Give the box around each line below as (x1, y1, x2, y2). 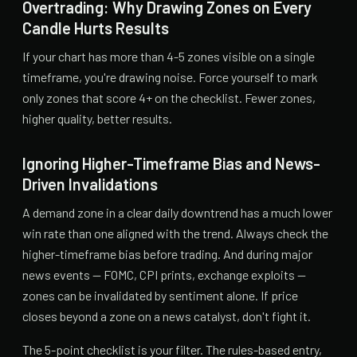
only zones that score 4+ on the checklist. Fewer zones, (22, 89, 316, 105)
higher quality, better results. (22, 110, 172, 126)
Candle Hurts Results (22, 18, 169, 37)
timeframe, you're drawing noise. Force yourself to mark (22, 69, 318, 84)
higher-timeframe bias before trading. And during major (22, 245, 312, 261)
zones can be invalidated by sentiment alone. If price (22, 287, 298, 303)
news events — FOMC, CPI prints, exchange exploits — (22, 266, 306, 282)
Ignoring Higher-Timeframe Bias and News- (22, 153, 320, 173)
